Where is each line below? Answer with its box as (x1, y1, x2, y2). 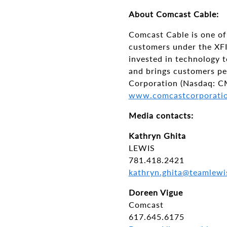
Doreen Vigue (128, 187, 183, 197)
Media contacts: (128, 110, 194, 120)
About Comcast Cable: (128, 9, 219, 19)
